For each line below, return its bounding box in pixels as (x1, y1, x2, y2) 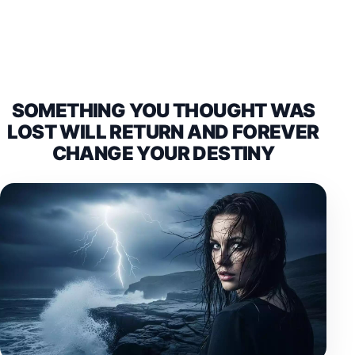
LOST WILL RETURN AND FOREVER (7, 120, 319, 143)
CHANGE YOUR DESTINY (52, 142, 275, 165)
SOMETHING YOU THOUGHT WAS (11, 99, 315, 122)
